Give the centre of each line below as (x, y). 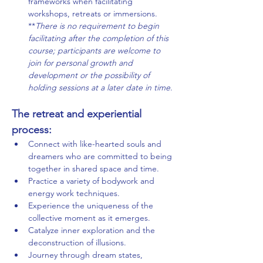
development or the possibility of (90, 75)
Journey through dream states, (87, 255)
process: (32, 130)
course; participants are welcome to (95, 51)
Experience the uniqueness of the (92, 206)
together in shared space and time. (94, 169)
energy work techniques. (74, 193)
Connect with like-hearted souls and (96, 144)
